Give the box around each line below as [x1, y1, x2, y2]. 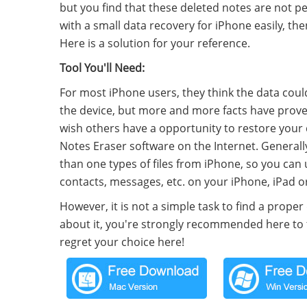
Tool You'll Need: [60, 60, 145, 75]
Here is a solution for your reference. [60, 36, 250, 51]
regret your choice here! [60, 234, 184, 249]
